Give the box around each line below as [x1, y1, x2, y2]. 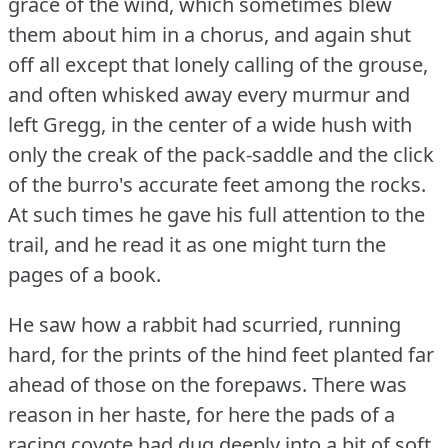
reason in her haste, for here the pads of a [8, 400, 395, 428]
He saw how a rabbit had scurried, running [8, 310, 401, 338]
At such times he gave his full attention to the [8, 200, 425, 228]
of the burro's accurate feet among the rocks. [8, 170, 426, 198]
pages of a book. [8, 260, 161, 288]
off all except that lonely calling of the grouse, [8, 50, 428, 78]
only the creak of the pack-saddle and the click [8, 140, 434, 168]
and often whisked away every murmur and [8, 80, 410, 108]
